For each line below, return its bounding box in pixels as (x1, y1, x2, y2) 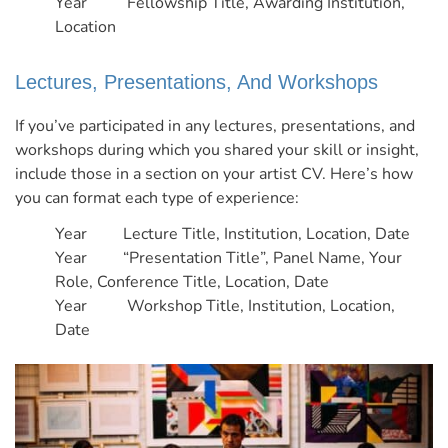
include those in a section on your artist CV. (15, 163, 330, 186)
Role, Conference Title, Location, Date (55, 271, 329, 294)
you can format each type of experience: (15, 187, 299, 210)
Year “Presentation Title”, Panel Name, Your (55, 247, 402, 270)
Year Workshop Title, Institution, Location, (55, 295, 395, 318)
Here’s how (330, 163, 413, 186)
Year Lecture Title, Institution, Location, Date (55, 223, 410, 246)
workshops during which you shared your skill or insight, (15, 139, 419, 162)
